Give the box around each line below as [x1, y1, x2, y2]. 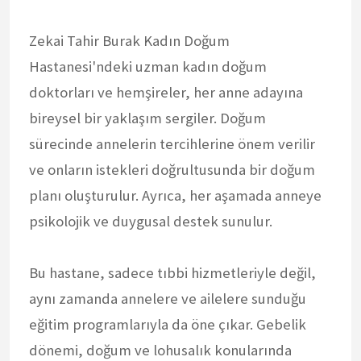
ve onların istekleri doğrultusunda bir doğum [29, 160, 315, 179]
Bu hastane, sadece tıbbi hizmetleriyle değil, [29, 263, 316, 282]
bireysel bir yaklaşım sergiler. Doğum [29, 108, 266, 127]
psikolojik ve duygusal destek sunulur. [29, 211, 272, 230]
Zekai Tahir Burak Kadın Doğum [29, 31, 230, 50]
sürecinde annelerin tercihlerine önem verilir [29, 134, 315, 153]
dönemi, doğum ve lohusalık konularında [29, 340, 292, 359]
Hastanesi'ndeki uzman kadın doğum [29, 56, 267, 76]
